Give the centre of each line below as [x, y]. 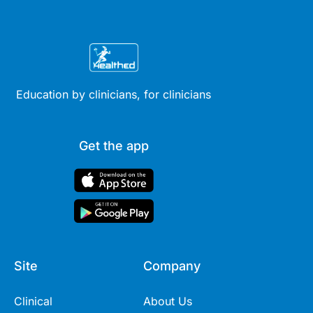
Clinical [33, 301]
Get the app [114, 145]
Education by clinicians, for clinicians [114, 94]
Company [172, 265]
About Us [168, 301]
